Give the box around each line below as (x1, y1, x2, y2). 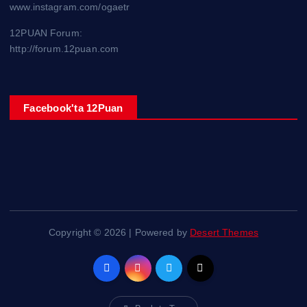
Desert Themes (190, 226, 259, 238)
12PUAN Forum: (10, 27, 82, 38)
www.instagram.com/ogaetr (10, 1, 130, 13)
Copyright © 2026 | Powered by (48, 226, 191, 238)
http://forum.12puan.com (10, 42, 119, 54)
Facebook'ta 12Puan (23, 101, 123, 114)
